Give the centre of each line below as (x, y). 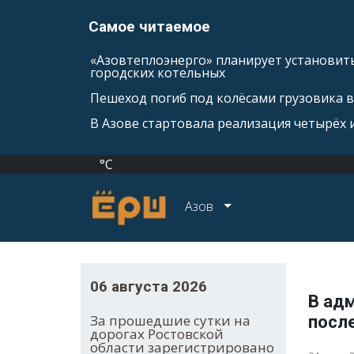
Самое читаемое (149, 26)
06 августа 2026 (149, 287)
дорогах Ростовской (157, 334)
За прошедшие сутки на (170, 321)
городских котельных (158, 73)
